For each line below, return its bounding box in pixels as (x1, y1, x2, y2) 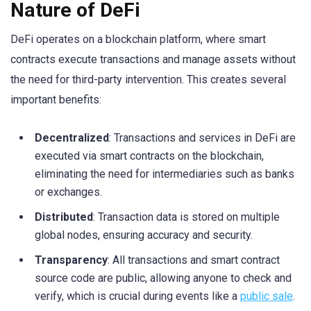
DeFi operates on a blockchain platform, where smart (10, 32, 266, 46)
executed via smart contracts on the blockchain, (35, 149, 264, 162)
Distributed (35, 210, 93, 224)
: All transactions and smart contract (108, 253, 280, 267)
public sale (240, 289, 293, 303)
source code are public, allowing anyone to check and (35, 271, 292, 285)
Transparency (35, 253, 108, 267)
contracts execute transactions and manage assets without (10, 52, 296, 66)
